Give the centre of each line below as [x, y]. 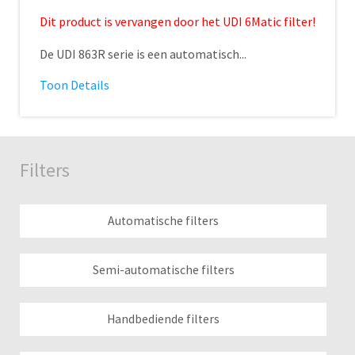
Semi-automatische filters [163, 270]
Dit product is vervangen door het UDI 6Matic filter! [177, 21]
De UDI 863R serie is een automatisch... [143, 54]
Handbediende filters [164, 319]
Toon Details [74, 85]
